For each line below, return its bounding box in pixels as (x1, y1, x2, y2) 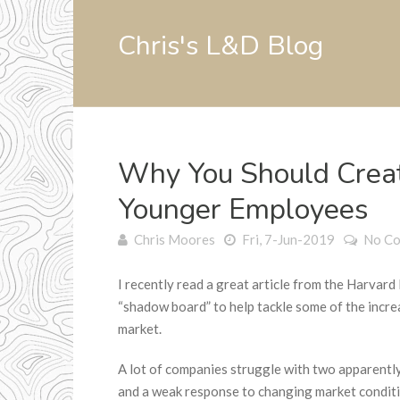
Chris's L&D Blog (118, 28, 323, 65)
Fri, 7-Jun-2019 (239, 231, 335, 247)
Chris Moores (134, 231, 215, 247)
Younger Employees (118, 190, 369, 229)
